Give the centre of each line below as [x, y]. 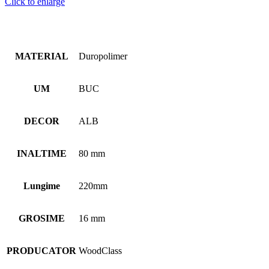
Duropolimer [103, 56]
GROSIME [41, 218]
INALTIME [41, 153]
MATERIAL [41, 56]
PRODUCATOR [41, 250]
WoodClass [100, 250]
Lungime [41, 186]
